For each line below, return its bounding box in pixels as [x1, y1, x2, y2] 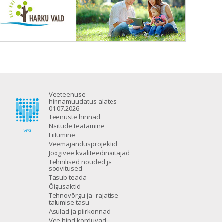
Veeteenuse [48, 90, 86, 99]
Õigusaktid [48, 182, 81, 191]
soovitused [48, 164, 82, 173]
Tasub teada [48, 173, 87, 182]
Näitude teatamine [48, 121, 105, 131]
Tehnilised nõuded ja [48, 157, 112, 166]
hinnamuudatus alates [48, 97, 117, 106]
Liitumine [48, 130, 75, 140]
